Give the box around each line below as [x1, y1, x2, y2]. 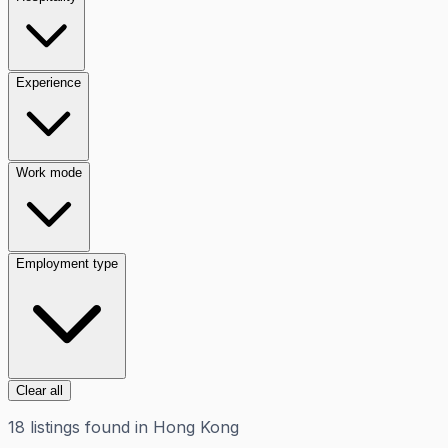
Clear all [16, 382, 63, 398]
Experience [16, 74, 81, 90]
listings [30, 416, 80, 437]
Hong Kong [153, 416, 239, 437]
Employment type [16, 255, 118, 271]
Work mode [16, 164, 82, 180]
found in [80, 416, 148, 437]
